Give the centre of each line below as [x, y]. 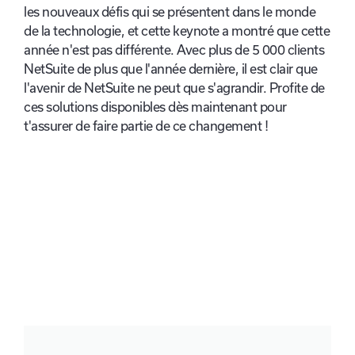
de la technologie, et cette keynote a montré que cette [177, 31]
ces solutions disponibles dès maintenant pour [155, 107]
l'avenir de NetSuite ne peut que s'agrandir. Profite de [174, 88]
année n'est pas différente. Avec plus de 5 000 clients [174, 50]
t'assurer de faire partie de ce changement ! [146, 126]
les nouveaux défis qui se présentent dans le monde [170, 12]
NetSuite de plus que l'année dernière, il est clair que [171, 69]
